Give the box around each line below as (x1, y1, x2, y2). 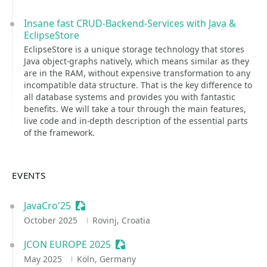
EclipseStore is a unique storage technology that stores (24, 44, 244, 55)
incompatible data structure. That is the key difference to (24, 79, 252, 91)
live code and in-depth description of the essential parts (24, 115, 248, 126)
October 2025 (24, 215, 80, 226)
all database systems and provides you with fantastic (24, 91, 235, 103)
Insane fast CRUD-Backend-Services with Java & (24, 17, 236, 30)
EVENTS (12, 169, 46, 181)
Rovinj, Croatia (92, 215, 150, 226)
